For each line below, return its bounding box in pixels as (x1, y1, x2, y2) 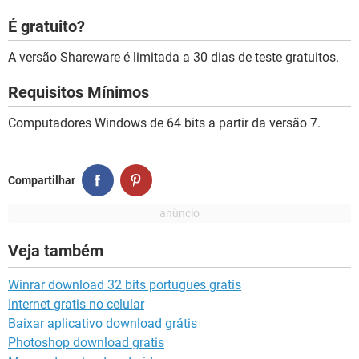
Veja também (8, 241, 103, 261)
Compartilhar (8, 173, 75, 187)
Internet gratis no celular (8, 296, 144, 313)
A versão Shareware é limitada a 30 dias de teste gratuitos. (8, 50, 339, 66)
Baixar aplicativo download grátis (8, 316, 197, 332)
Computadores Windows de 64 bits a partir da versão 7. (8, 115, 321, 131)
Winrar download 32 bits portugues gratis (8, 277, 241, 293)
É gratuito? (8, 17, 85, 37)
